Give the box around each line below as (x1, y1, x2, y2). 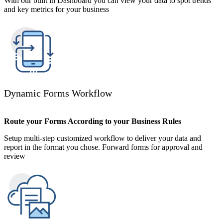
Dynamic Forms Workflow (4, 88, 112, 99)
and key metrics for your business (4, 5, 109, 14)
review (4, 152, 25, 161)
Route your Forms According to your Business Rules (4, 117, 181, 126)
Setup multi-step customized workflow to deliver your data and (4, 134, 201, 143)
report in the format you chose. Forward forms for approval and (4, 143, 203, 152)
